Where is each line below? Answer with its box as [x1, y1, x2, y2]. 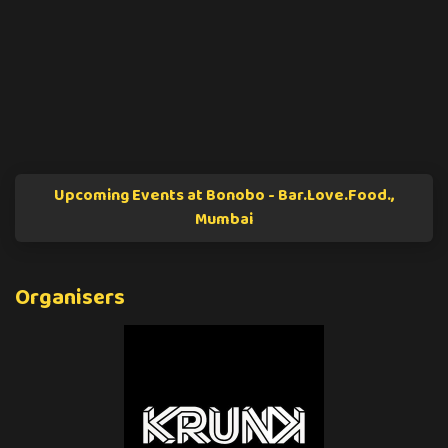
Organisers [15, 279, 125, 318]
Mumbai [195, 205, 253, 234]
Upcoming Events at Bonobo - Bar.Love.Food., [53, 181, 395, 210]
